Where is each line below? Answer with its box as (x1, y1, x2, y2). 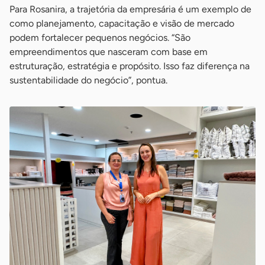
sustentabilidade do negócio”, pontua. (9, 75, 167, 86)
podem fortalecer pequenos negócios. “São (9, 32, 190, 44)
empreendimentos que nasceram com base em (9, 46, 208, 58)
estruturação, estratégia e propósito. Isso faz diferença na (9, 60, 250, 72)
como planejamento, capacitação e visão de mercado (9, 18, 234, 30)
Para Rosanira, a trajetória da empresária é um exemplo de (9, 4, 251, 15)
